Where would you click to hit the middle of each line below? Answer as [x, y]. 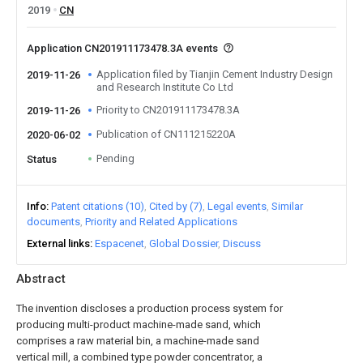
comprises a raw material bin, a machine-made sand [138, 341]
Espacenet [120, 243]
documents [53, 222]
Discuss [242, 243]
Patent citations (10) [98, 206]
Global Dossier [184, 243]
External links [58, 243]
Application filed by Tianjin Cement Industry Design [215, 74]
